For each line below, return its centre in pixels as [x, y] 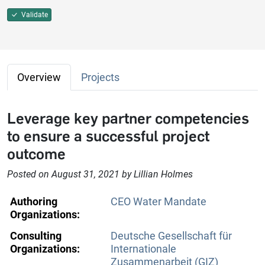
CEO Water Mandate [159, 202]
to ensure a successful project [108, 136]
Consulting [36, 236]
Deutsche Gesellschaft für [171, 236]
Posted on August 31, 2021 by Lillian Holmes [100, 174]
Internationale [143, 249]
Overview [39, 77]
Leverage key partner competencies [128, 119]
